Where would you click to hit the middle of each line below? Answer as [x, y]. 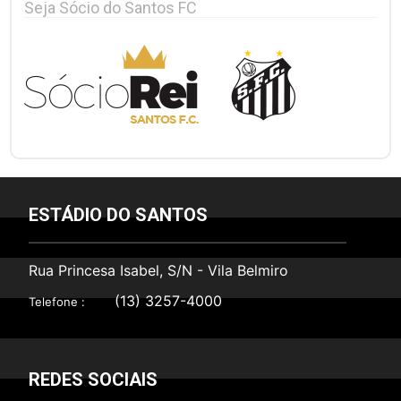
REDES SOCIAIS [94, 379]
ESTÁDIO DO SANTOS [119, 214]
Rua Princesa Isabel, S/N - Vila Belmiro [159, 270]
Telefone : [57, 301]
